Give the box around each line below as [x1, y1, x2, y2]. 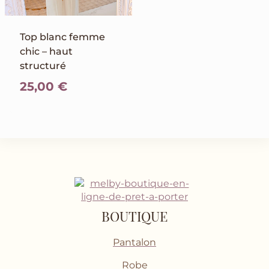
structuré [20, 60, 66, 72]
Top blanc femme [20, 31, 105, 43]
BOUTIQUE [101, 207, 168, 226]
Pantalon [113, 237, 156, 249]
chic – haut [20, 46, 73, 58]
